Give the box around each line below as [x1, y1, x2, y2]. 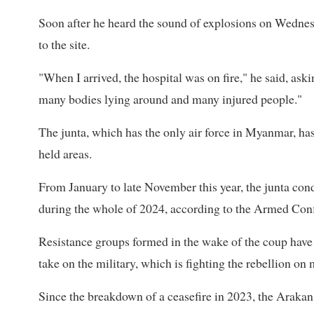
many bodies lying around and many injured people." [39, 90, 302, 107]
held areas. [39, 144, 92, 162]
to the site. [39, 35, 90, 53]
